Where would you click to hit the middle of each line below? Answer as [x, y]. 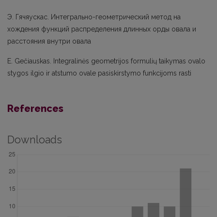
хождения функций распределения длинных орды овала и [102, 29]
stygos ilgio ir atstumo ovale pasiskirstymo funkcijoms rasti [99, 73]
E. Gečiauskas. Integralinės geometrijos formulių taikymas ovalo [106, 61]
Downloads [35, 140]
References [35, 108]
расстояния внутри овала [49, 41]
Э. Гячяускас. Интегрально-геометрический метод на [94, 17]
